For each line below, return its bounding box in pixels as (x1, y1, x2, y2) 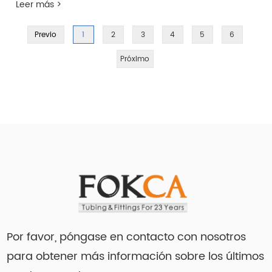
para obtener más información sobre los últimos (7, 251, 265, 262)
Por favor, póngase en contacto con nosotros (7, 231, 246, 243)
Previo (35, 30, 56, 38)
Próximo (120, 55, 149, 63)
